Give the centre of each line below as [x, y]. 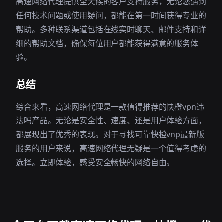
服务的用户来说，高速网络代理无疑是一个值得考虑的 [111, 148]
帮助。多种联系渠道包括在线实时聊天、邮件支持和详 [111, 29]
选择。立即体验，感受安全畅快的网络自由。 [95, 162]
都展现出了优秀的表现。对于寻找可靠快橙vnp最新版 [110, 134]
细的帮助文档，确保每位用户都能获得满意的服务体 [107, 43]
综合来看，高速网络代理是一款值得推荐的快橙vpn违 [110, 107]
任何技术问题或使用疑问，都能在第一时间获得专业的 [111, 15]
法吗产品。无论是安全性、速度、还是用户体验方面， [111, 120]
